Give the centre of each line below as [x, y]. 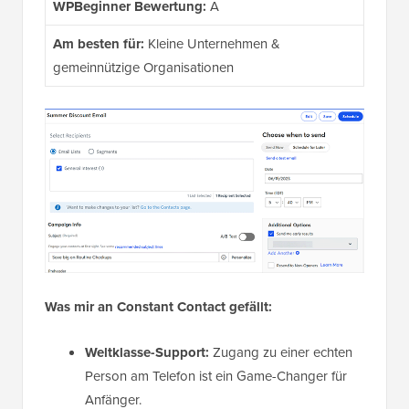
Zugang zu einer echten [281, 353]
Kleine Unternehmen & [212, 43]
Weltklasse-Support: [147, 353]
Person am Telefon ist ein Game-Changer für [216, 377]
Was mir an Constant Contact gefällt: [158, 307]
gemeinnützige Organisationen [143, 67]
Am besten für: [98, 43]
